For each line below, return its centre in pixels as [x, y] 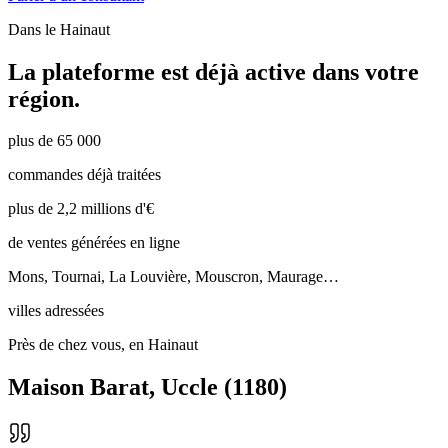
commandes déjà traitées [84, 175]
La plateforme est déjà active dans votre [213, 71]
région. [44, 98]
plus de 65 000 [54, 141]
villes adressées [56, 311]
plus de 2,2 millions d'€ [81, 209]
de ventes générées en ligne [94, 243]
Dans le [34, 29]
